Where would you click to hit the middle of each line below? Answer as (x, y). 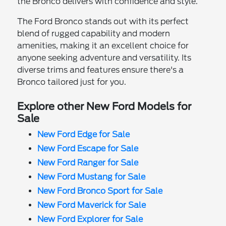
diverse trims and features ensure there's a (101, 70)
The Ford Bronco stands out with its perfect (103, 21)
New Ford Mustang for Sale (92, 177)
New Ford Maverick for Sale (92, 205)
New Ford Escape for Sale (88, 148)
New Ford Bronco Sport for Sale (100, 191)
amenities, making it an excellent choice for (103, 45)
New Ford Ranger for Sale (88, 162)
